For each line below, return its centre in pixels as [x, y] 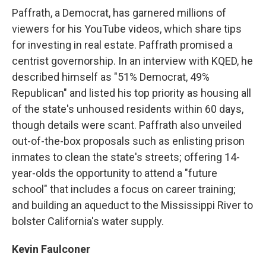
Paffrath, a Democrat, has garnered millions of [119, 13]
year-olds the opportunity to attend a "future [115, 173]
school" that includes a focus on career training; [124, 189]
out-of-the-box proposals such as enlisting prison [128, 141]
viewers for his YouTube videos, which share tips [127, 29]
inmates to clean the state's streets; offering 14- [126, 157]
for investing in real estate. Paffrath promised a [122, 45]
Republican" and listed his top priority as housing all [132, 93]
